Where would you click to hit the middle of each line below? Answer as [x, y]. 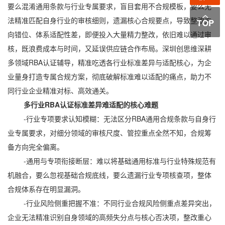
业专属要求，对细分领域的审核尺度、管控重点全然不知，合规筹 [109, 133]
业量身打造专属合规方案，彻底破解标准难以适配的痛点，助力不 [109, 76]
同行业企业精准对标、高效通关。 [60, 90]
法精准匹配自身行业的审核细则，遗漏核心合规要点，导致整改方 [109, 20]
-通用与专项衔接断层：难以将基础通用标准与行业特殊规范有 [112, 161]
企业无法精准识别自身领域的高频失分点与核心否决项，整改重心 [109, 217]
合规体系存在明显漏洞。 [46, 189]
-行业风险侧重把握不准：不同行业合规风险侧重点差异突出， [112, 203]
